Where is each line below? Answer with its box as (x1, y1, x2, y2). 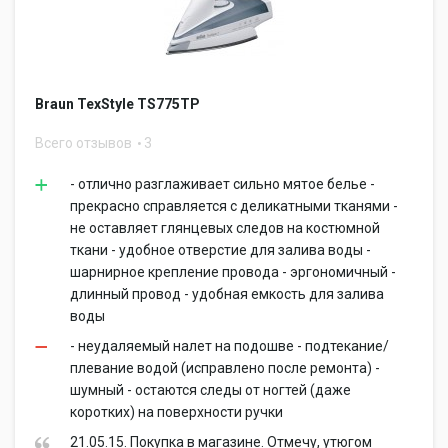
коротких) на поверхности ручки (70, 404, 283, 420)
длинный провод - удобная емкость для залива (70, 286, 384, 302)
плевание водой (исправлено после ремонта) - (70, 360, 380, 376)
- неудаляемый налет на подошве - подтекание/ (70, 338, 389, 354)
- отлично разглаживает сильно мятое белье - (70, 176, 375, 192)
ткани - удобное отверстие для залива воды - (70, 242, 371, 258)
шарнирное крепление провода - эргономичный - (70, 264, 396, 280)
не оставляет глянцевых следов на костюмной (70, 220, 380, 236)
